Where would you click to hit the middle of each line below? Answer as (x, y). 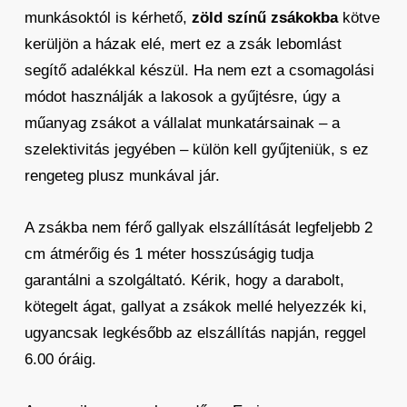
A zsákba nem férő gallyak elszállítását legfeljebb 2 (198, 228)
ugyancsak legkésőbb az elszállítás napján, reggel (195, 333)
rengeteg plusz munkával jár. (122, 176)
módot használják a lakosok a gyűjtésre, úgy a (182, 97)
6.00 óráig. (60, 359)
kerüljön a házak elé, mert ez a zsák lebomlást (183, 44)
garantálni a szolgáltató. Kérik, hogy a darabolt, (184, 280)
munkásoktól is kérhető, (108, 18)
